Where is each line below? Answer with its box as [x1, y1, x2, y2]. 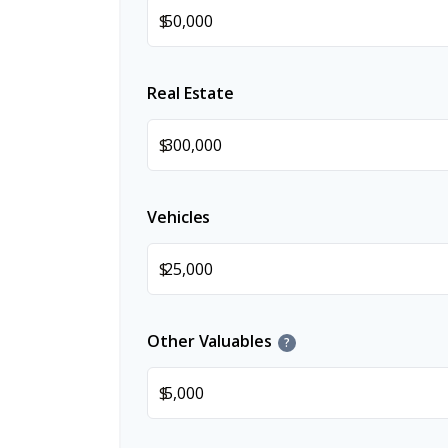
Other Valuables [147, 330, 272, 353]
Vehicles [147, 206, 211, 229]
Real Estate [147, 82, 235, 105]
